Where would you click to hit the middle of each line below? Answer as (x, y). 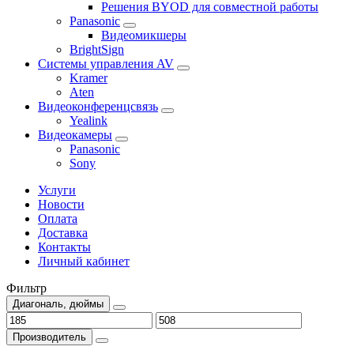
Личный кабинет (84, 262)
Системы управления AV (106, 64)
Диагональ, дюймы (58, 304)
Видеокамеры (75, 135)
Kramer (88, 78)
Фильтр (26, 288)
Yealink (88, 121)
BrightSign (97, 50)
